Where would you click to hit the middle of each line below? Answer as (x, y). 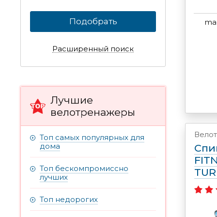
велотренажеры (93, 112)
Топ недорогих (69, 200)
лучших (54, 177)
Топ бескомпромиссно (84, 169)
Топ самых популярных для (92, 138)
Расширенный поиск (93, 49)
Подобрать (93, 22)
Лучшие (72, 100)
